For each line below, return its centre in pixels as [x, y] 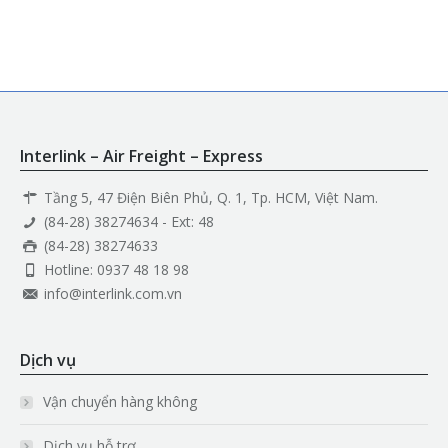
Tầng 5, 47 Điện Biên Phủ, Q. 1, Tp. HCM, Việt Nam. [208, 197]
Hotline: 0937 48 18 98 [114, 269]
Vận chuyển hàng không [120, 401]
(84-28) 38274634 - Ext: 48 [126, 221]
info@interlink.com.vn [110, 293]
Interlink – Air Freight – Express [141, 156]
